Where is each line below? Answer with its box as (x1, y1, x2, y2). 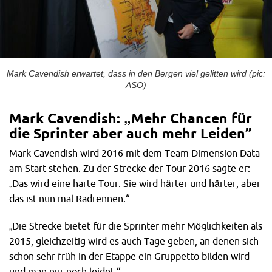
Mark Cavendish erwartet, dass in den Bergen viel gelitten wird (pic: (7, 69, 265, 79)
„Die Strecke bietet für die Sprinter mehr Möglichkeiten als (9, 220, 262, 231)
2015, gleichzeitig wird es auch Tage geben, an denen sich (9, 235, 259, 246)
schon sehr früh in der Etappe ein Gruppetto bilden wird (9, 250, 250, 262)
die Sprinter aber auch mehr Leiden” (9, 126, 251, 141)
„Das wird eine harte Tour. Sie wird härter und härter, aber (9, 178, 260, 189)
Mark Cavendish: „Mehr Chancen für (9, 110, 252, 126)
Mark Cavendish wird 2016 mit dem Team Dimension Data (9, 148, 260, 159)
